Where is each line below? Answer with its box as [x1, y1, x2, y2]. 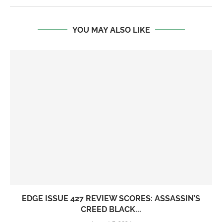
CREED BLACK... [81, 204, 141, 214]
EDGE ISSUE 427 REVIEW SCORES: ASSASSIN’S [22, 193, 200, 203]
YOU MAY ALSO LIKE [72, 25, 150, 35]
